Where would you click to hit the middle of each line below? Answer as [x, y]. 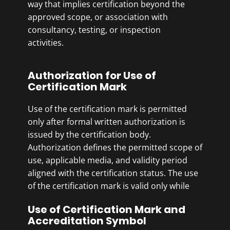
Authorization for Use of [92, 75]
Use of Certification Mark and [107, 209]
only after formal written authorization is [107, 122]
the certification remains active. [91, 199]
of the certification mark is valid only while [109, 186]
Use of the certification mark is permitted [107, 109]
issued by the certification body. [89, 135]
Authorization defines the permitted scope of [115, 147]
